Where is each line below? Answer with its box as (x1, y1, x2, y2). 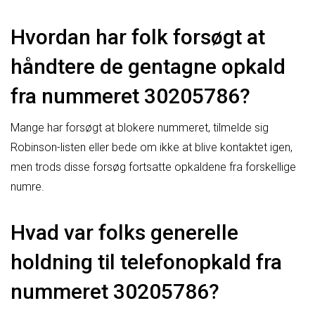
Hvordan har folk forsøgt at (11, 24, 265, 49)
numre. (11, 179, 44, 193)
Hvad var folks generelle (11, 219, 238, 245)
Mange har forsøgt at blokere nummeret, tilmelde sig (11, 120, 269, 134)
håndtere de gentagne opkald (11, 53, 285, 79)
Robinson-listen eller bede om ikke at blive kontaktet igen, (11, 140, 292, 154)
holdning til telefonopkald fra (11, 249, 282, 274)
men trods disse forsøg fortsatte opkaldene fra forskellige (11, 160, 296, 174)
